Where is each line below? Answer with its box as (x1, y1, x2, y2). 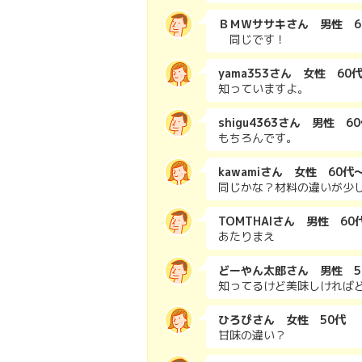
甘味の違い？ (218, 327, 286, 343)
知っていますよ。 (218, 81, 309, 96)
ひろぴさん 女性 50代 (218, 312, 346, 327)
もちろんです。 (218, 130, 297, 145)
